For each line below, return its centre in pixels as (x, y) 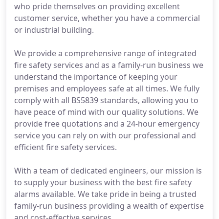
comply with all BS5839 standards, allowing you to (106, 100)
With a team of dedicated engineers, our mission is (108, 171)
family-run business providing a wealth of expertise (109, 206)
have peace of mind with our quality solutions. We (106, 112)
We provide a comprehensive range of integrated (105, 53)
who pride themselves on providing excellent (97, 6)
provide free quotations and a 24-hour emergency (107, 124)
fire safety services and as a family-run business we (109, 65)
